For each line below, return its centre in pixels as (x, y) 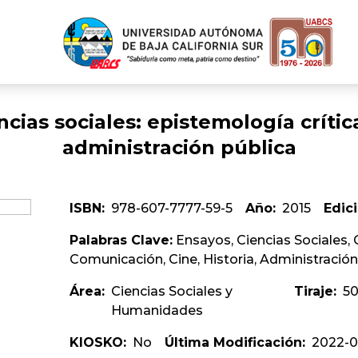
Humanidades (157, 311)
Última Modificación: (235, 343)
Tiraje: (315, 292)
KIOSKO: (97, 343)
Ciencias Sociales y (171, 292)
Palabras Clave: (121, 241)
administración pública (179, 148)
